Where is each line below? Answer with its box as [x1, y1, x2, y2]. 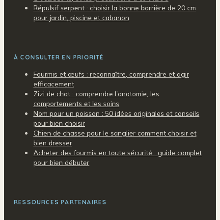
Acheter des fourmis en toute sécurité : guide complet [33, 148, 202, 157]
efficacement [33, 80, 74, 88]
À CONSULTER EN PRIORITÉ [14, 54, 104, 61]
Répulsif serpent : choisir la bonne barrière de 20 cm [33, 3, 196, 12]
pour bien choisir [33, 119, 85, 128]
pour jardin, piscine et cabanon [33, 13, 129, 22]
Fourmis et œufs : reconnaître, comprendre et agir [33, 70, 189, 79]
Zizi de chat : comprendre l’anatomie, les [33, 89, 159, 98]
